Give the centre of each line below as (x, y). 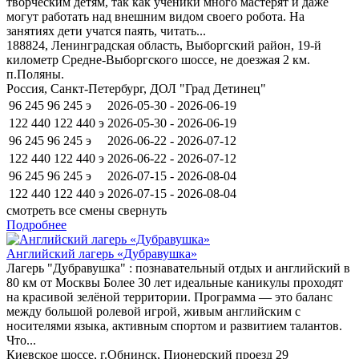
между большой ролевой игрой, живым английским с (153, 311)
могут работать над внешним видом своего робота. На (155, 16)
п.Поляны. (35, 74)
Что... (21, 340)
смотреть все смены (61, 210)
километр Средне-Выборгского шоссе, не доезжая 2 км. (158, 59)
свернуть (142, 210)
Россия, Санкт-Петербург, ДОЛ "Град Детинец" (136, 88)
